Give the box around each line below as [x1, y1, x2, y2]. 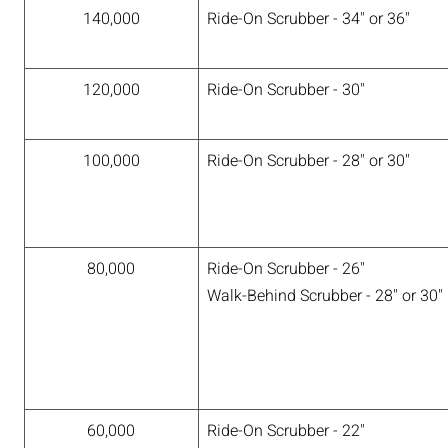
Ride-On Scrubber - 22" [206, 418, 365, 443]
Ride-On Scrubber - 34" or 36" [206, 6, 410, 31]
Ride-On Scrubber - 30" [206, 77, 365, 102]
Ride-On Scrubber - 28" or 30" [206, 148, 410, 173]
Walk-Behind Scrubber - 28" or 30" [206, 283, 443, 308]
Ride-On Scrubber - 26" [206, 256, 365, 281]
